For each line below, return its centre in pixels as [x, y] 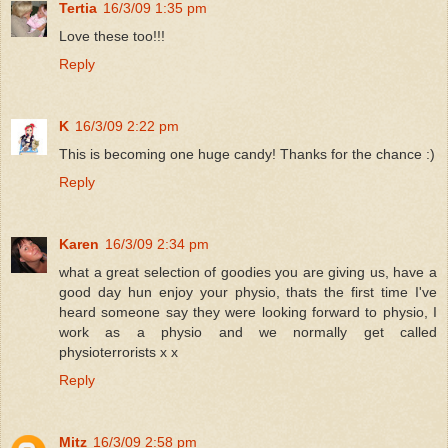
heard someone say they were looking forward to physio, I [248, 311]
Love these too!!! [112, 35]
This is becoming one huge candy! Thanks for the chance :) [247, 153]
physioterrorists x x [118, 351]
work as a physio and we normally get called [248, 331]
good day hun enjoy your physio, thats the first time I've [248, 291]
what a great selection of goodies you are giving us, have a [248, 271]
